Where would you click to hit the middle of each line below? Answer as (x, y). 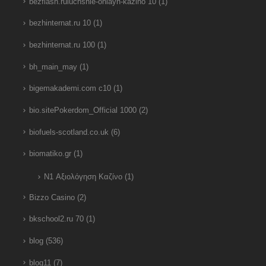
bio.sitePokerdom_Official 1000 (83, 110)
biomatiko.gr (50, 154)
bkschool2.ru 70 (56, 219)
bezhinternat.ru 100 (62, 45)
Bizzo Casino (52, 197)
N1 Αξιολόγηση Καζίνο (83, 177)
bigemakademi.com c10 (70, 89)
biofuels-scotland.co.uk (69, 132)
